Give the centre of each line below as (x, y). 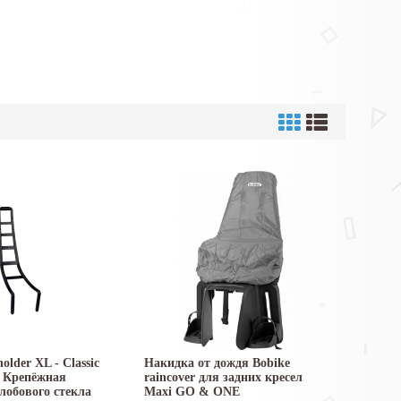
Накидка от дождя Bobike (217, 363)
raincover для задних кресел (223, 378)
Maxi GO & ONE (192, 392)
